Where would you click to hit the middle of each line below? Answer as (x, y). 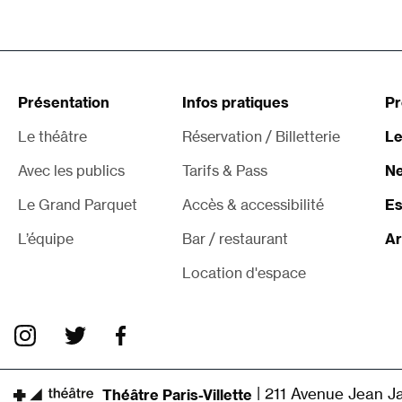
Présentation (64, 103)
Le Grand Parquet (78, 205)
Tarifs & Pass (225, 171)
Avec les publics (71, 171)
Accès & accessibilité (253, 205)
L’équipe (46, 239)
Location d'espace (244, 273)
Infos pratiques (236, 103)
